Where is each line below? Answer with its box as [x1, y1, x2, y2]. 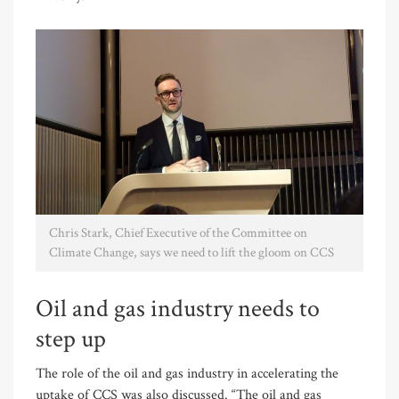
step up [36, 322, 106, 355]
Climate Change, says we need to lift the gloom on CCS [49, 243, 334, 261]
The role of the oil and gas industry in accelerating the [36, 363, 338, 383]
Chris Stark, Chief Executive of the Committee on [49, 224, 307, 241]
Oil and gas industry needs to [36, 291, 320, 325]
